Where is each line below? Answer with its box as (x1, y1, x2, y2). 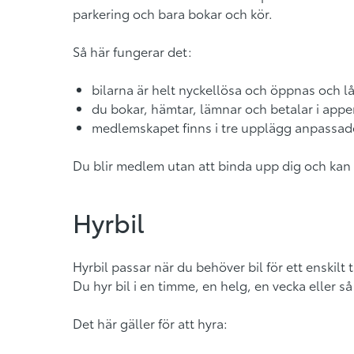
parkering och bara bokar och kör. (73, 4, 273, 22)
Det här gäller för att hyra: (73, 314, 228, 332)
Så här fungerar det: (73, 42, 192, 60)
